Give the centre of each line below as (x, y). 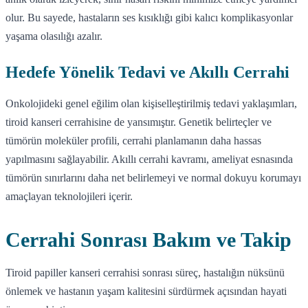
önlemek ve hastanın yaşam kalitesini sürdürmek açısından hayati (146, 291)
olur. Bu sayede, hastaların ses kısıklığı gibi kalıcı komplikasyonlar (149, 17)
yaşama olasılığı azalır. (54, 36)
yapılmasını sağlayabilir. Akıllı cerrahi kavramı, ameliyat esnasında (149, 159)
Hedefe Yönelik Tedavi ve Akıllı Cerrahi (147, 72)
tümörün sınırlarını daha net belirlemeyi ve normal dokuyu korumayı (153, 177)
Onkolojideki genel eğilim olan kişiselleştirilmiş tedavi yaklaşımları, (151, 103)
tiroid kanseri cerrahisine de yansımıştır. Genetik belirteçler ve (139, 122)
